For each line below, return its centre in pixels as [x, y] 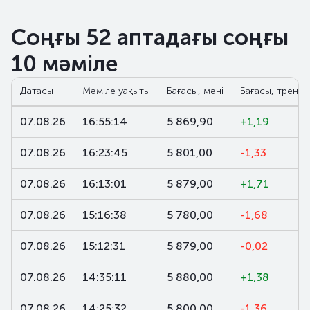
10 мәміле [64, 64]
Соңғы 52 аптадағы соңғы [150, 37]
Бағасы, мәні [195, 91]
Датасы [37, 91]
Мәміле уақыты [116, 91]
